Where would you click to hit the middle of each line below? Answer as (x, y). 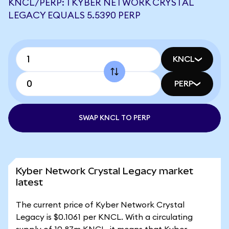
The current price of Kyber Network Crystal (100, 205)
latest (29, 182)
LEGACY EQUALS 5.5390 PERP (74, 15)
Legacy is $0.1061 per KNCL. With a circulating (104, 217)
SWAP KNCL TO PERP (114, 118)
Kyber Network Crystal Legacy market (105, 171)
